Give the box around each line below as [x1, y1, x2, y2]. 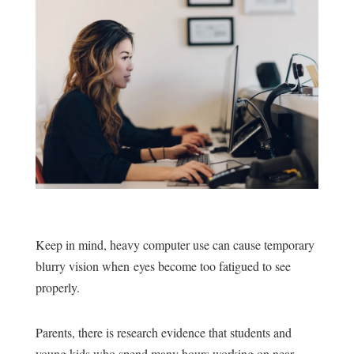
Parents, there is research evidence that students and [35, 324, 292, 341]
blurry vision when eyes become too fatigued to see [35, 258, 291, 275]
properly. [35, 279, 84, 296]
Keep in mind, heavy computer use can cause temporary [35, 236, 314, 254]
